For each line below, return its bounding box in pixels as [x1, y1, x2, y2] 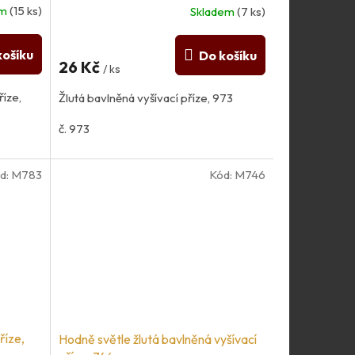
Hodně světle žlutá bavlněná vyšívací [58, 330, 257, 347]
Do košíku [198, 47, 257, 63]
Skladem [189, 3, 237, 19]
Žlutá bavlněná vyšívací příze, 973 [58, 90, 233, 105]
